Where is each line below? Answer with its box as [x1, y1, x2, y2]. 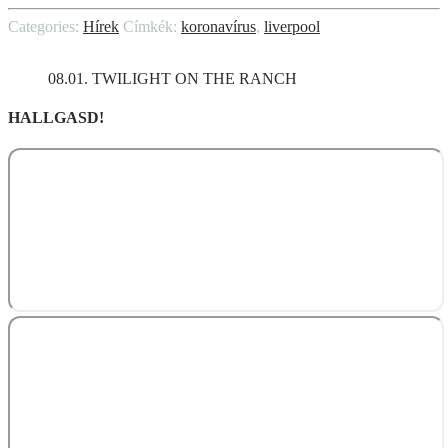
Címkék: [123, 17, 181, 35]
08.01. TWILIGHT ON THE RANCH [48, 69, 297, 87]
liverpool [264, 17, 320, 35]
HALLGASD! [8, 109, 104, 127]
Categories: [8, 17, 83, 35]
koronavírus [181, 17, 256, 35]
